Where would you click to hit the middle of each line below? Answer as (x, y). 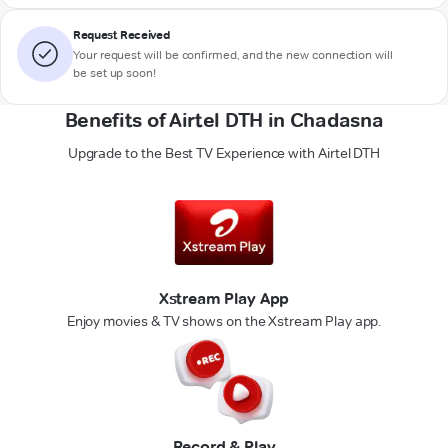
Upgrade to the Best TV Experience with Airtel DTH (224, 153)
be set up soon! (114, 72)
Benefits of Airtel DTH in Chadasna (224, 120)
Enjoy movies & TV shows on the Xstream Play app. (224, 321)
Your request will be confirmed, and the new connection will (233, 54)
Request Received (121, 34)
